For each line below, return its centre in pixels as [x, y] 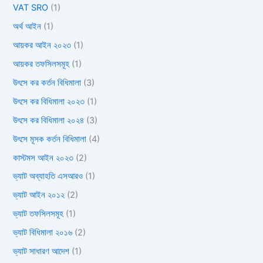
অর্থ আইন [27, 26]
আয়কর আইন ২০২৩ [42, 45]
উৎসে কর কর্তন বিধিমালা [47, 82]
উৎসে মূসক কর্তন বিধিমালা [50, 139]
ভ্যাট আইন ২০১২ [39, 195]
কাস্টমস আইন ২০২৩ [43, 158]
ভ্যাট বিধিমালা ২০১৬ [43, 233]
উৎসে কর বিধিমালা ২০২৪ [49, 120]
